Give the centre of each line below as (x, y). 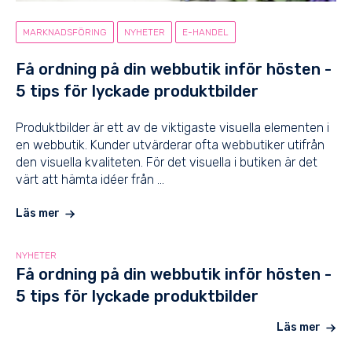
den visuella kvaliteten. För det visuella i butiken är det (167, 163)
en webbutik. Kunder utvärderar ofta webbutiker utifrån (170, 145)
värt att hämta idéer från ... (90, 180)
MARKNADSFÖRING (65, 32)
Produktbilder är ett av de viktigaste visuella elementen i (172, 128)
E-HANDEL (205, 32)
